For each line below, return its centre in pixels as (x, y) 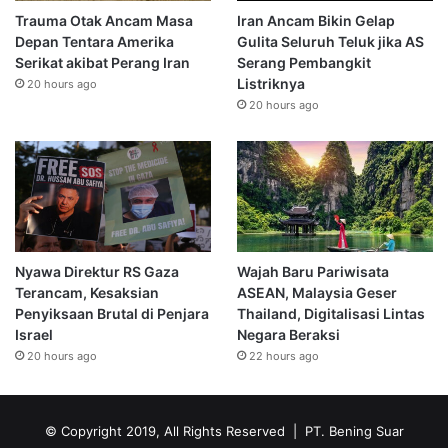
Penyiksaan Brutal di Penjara (112, 313)
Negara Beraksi (288, 334)
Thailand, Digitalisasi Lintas (330, 313)
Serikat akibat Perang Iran (102, 62)
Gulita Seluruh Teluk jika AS (330, 41)
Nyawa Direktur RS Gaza (97, 271)
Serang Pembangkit (303, 62)
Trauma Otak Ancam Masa (104, 20)
